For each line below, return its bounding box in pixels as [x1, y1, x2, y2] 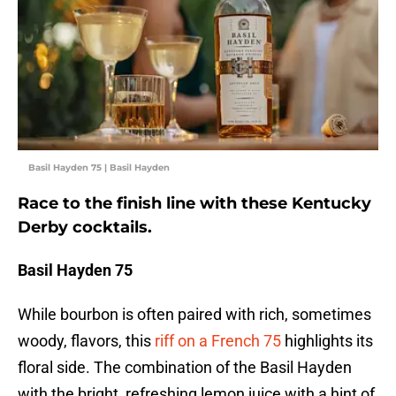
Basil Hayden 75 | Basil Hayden [28, 162, 170, 174]
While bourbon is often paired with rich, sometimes [18, 305, 371, 324]
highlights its [281, 331, 373, 351]
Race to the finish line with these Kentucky [18, 194, 371, 214]
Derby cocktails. [18, 217, 152, 238]
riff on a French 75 [151, 331, 281, 351]
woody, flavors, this [18, 331, 151, 351]
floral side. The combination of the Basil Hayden [18, 358, 352, 377]
